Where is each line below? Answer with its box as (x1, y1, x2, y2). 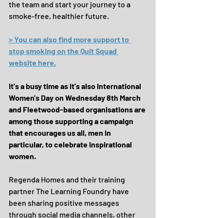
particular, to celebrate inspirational (9, 140, 133, 149)
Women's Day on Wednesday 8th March (9, 93, 142, 102)
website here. (9, 58, 56, 67)
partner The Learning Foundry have (9, 186, 130, 196)
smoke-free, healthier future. (9, 11, 109, 20)
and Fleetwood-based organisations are (9, 105, 147, 114)
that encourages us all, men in (9, 128, 112, 137)
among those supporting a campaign (9, 116, 135, 126)
